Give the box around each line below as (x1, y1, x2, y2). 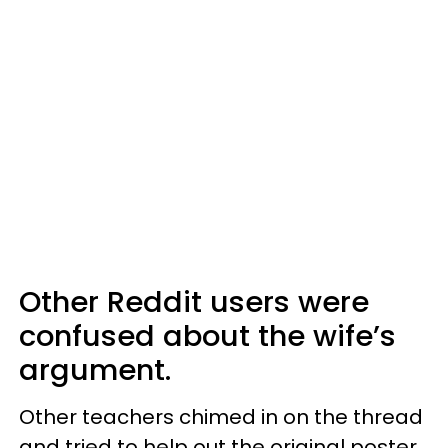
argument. (19, 350, 171, 390)
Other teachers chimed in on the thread (19, 403, 423, 431)
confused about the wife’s (19, 316, 396, 356)
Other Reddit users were (19, 282, 369, 322)
